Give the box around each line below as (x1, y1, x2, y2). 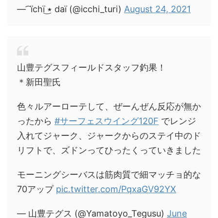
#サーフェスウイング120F (54, 116, 159, 126)
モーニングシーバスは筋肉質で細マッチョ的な (17, 169, 201, 180)
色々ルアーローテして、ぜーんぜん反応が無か (17, 101, 201, 111)
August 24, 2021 (124, 4, 191, 14)
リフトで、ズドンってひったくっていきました (17, 145, 201, 155)
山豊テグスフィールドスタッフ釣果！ (17, 62, 166, 73)
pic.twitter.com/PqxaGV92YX (56, 184, 176, 194)
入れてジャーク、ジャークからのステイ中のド (17, 130, 201, 141)
